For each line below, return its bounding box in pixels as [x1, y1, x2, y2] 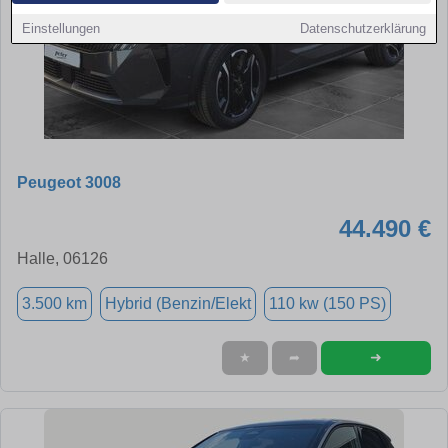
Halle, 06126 [17, 249, 108, 267]
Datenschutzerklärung [299, 21, 426, 36]
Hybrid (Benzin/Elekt [105, 294, 251, 312]
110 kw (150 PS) [269, 294, 386, 312]
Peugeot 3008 [17, 173, 121, 191]
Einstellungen [22, 21, 101, 36]
